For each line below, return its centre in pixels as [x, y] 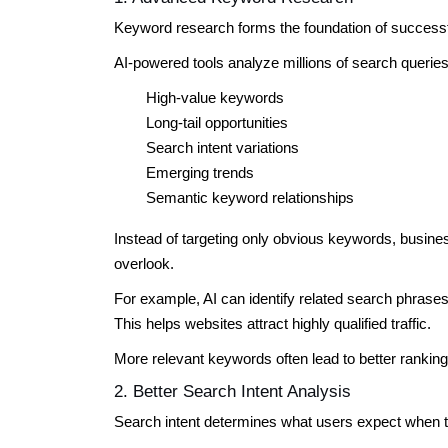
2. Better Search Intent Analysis [232, 391]
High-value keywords [215, 97]
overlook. [144, 263]
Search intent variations [222, 147]
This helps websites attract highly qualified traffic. [272, 323]
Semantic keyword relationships [250, 197]
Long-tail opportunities [217, 122]
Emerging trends [200, 172]
